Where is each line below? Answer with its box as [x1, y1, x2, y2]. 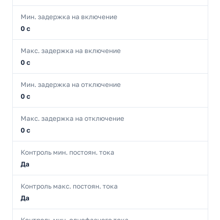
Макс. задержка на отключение [21, 114, 124, 123]
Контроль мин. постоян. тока [21, 148, 114, 157]
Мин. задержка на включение [21, 13, 117, 21]
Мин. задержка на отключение [21, 81, 121, 89]
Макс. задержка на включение [21, 47, 121, 55]
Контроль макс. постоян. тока [21, 182, 118, 191]
